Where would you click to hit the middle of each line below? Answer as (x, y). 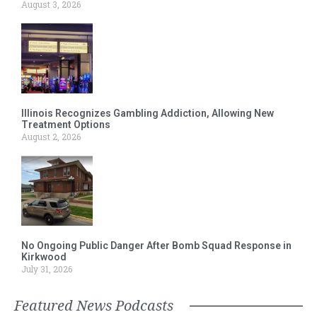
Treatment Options (66, 125)
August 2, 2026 (51, 137)
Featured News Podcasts (94, 306)
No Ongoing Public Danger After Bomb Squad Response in (156, 246)
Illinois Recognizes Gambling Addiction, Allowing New (148, 114)
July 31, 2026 (47, 269)
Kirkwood (44, 257)
